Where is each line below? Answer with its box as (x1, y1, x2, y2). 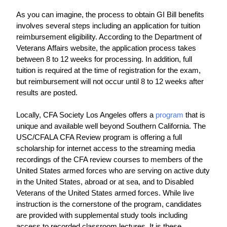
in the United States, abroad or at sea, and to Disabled (16, 178, 194, 186)
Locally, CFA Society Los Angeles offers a (16, 111, 156, 119)
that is (183, 111, 205, 119)
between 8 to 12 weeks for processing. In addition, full (16, 55, 192, 63)
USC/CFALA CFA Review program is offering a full (16, 133, 182, 141)
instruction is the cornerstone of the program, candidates (16, 200, 202, 208)
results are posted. (16, 89, 78, 97)
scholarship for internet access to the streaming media (16, 144, 195, 153)
